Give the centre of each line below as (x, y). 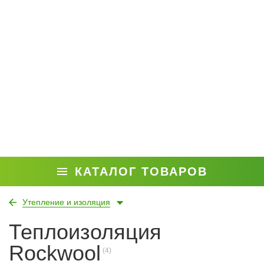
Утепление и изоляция (66, 202)
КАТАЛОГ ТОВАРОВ (141, 171)
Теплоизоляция (85, 232)
